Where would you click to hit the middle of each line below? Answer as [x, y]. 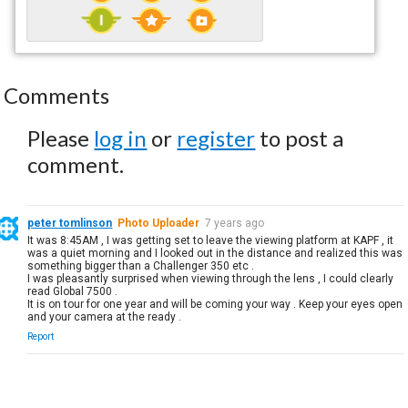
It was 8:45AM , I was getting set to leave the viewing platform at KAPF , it [211, 240]
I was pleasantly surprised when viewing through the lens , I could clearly [211, 278]
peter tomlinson [70, 223]
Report [41, 336]
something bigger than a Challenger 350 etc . [141, 265]
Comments [57, 95]
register [216, 138]
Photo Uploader [159, 223]
